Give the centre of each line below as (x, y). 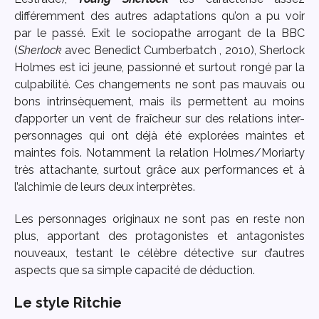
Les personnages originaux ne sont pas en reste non (159, 219)
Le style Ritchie (68, 302)
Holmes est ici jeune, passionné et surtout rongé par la (159, 68)
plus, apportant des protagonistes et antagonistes (159, 236)
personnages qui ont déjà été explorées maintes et (159, 136)
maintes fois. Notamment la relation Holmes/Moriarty (159, 153)
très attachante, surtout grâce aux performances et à (159, 170)
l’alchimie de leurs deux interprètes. (106, 187)
